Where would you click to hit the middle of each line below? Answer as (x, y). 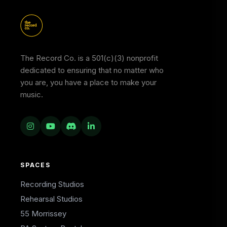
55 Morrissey (43, 214)
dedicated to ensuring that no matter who (92, 70)
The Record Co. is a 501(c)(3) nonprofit (89, 58)
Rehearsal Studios (51, 199)
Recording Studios (52, 184)
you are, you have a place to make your (88, 82)
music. (32, 94)
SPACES (35, 165)
